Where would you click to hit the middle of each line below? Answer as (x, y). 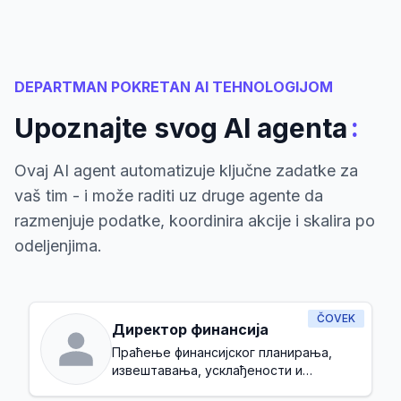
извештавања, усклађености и (207, 370)
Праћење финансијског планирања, (222, 352)
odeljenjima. (58, 246)
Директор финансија (190, 329)
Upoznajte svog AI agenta (181, 128)
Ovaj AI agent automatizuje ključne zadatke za (186, 171)
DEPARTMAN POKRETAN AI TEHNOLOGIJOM (174, 87)
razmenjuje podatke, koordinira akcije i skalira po (195, 221)
